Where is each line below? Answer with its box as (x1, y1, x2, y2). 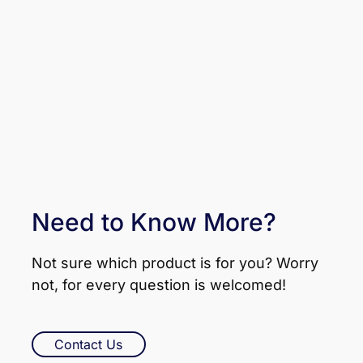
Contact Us (54, 335, 123, 352)
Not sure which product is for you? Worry (31, 254, 318, 271)
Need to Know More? (31, 207, 276, 237)
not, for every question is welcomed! (31, 275, 286, 293)
